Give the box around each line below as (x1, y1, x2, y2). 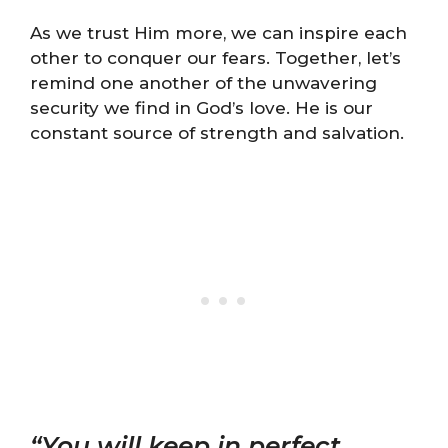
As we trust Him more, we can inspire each (30, 22, 407, 43)
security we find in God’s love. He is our (30, 97, 373, 118)
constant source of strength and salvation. (30, 122, 404, 143)
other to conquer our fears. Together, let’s (30, 47, 401, 68)
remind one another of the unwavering (30, 72, 377, 93)
